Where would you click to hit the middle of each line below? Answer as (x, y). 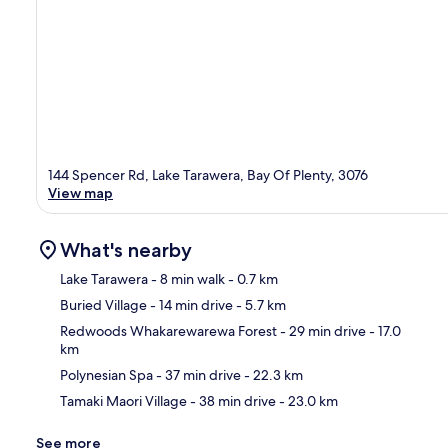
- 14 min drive (190, 304)
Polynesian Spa (106, 374)
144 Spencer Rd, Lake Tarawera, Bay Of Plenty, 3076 (208, 174)
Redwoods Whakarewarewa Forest (168, 330)
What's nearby (126, 249)
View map (80, 192)
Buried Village (103, 304)
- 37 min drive (197, 374)
